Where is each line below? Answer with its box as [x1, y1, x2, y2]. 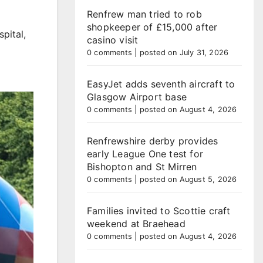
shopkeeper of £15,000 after [87, 21, 218, 33]
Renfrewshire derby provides [87, 135, 218, 147]
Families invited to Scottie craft [87, 205, 231, 217]
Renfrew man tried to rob [87, 8, 202, 20]
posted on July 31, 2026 [139, 48, 229, 57]
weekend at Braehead [87, 218, 186, 230]
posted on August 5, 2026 [139, 175, 237, 184]
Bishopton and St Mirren [87, 161, 197, 173]
